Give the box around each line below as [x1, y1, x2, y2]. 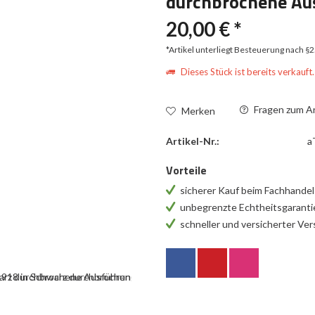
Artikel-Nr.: [166, 135, 220, 147]
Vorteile [166, 162, 207, 179]
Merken [181, 104, 216, 117]
